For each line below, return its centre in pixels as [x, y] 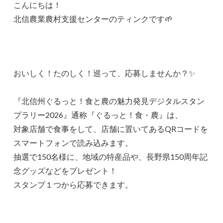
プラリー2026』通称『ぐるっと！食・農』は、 [98, 115]
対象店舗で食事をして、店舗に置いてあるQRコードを [111, 129]
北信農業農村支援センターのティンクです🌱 [93, 19]
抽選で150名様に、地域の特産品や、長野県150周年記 [111, 157]
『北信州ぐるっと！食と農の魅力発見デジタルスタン [109, 101]
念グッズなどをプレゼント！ [65, 171]
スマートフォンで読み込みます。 [73, 143]
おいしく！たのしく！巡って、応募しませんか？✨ [105, 73]
